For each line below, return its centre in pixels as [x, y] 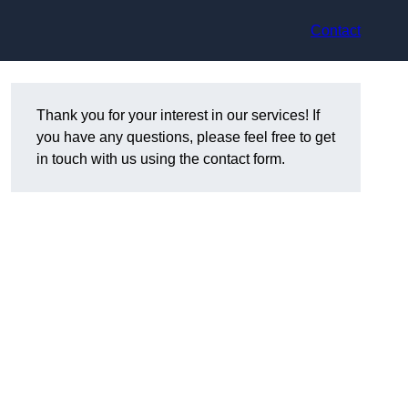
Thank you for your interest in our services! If [178, 116]
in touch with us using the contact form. [161, 159]
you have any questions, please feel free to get [186, 138]
